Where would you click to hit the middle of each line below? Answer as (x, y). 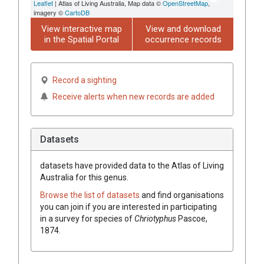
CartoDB (77, 12)
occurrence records (183, 39)
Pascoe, (193, 218)
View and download (183, 29)
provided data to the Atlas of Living (159, 165)
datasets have (67, 165)
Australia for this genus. (84, 177)
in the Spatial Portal (81, 39)
